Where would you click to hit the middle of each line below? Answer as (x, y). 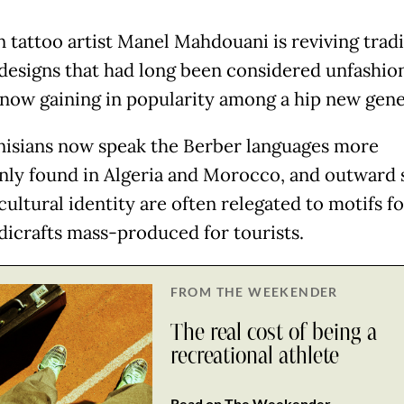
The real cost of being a (273, 332)
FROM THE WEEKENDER (254, 291)
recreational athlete (254, 356)
